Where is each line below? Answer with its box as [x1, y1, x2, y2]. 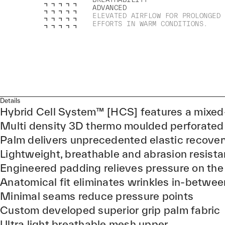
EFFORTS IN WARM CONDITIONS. [92, 20, 208, 28]
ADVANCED [92, 4, 127, 12]
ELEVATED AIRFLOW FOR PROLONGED [92, 12, 220, 20]
